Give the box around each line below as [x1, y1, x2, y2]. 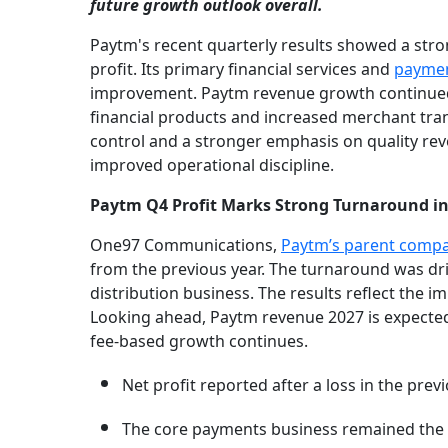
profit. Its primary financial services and [90, 58, 394, 81]
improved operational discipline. [90, 154, 334, 177]
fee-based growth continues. [90, 330, 308, 353]
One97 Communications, [90, 234, 281, 257]
